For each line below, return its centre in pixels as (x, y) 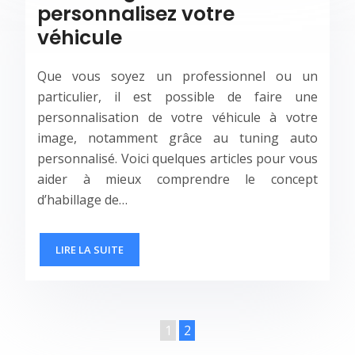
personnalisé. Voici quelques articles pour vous (177, 159)
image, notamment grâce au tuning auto (177, 138)
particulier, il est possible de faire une (177, 97)
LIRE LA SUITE (90, 250)
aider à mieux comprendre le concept (177, 179)
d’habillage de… (82, 200)
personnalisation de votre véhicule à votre (177, 118)
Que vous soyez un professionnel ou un (177, 76)
